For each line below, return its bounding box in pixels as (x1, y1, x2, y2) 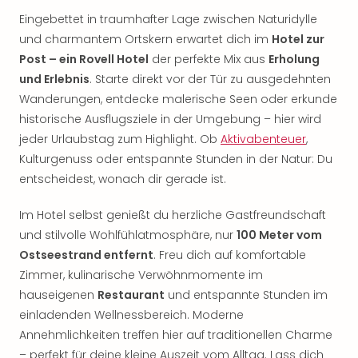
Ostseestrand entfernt (19, 247, 153, 263)
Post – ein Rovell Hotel (19, 51, 149, 67)
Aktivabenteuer (221, 131, 306, 147)
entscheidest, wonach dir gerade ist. (19, 171, 226, 187)
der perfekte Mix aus (149, 51, 268, 67)
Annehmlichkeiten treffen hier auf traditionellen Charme (19, 327, 332, 343)
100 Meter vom (237, 227, 322, 243)
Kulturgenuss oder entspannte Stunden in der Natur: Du (19, 151, 332, 167)
